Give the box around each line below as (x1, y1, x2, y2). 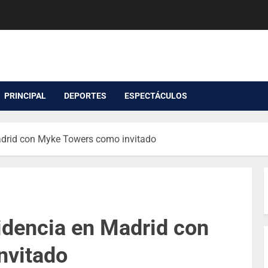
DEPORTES (64, 91, 106, 101)
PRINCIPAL (4, 91, 46, 101)
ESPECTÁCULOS (124, 91, 187, 101)
